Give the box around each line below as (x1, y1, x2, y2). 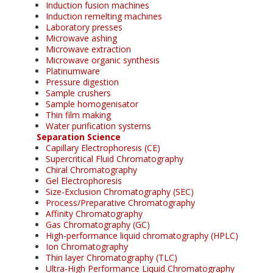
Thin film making (46, 108, 111, 121)
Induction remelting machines (46, 10, 162, 22)
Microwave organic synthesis (46, 54, 160, 66)
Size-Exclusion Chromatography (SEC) (46, 185, 194, 197)
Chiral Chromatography (46, 163, 137, 175)
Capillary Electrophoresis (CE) (46, 141, 160, 154)
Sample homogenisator (46, 97, 138, 110)
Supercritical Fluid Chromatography (46, 152, 183, 165)
